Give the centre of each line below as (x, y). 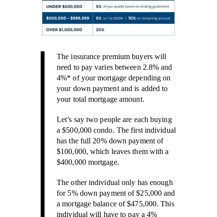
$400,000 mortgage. (88, 162)
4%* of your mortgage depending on (114, 77)
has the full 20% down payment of (110, 140)
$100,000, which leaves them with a (113, 151)
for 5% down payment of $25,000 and (116, 193)
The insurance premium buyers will (112, 56)
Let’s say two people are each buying (114, 119)
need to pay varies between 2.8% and (115, 67)
